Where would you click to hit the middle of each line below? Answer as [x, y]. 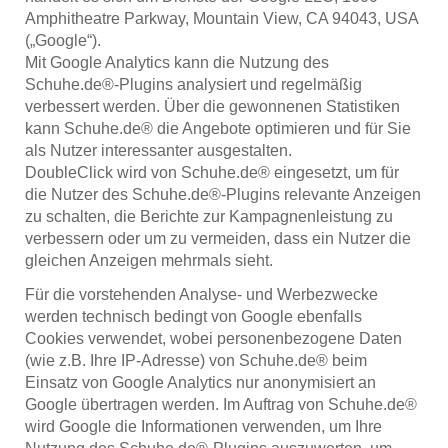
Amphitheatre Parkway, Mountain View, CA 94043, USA [221, 18]
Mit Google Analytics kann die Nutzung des [177, 62]
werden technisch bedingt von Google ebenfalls [193, 316]
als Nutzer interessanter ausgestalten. [158, 150]
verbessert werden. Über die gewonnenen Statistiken [212, 106]
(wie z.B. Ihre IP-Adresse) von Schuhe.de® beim [196, 360]
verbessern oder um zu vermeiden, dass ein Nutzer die [218, 238]
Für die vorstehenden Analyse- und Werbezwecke [201, 294]
